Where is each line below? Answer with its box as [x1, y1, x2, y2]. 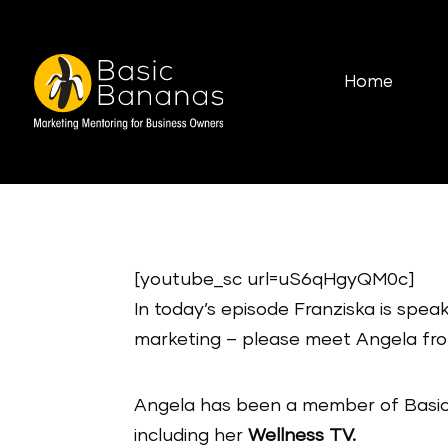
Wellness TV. [248, 426, 357, 445]
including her [134, 426, 249, 445]
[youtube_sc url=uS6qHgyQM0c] [134, 270, 415, 289]
